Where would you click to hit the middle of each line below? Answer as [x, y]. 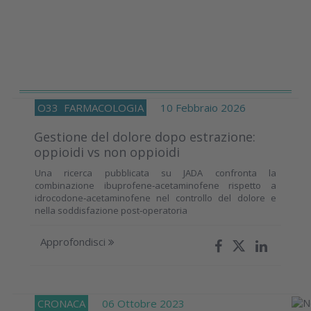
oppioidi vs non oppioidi [107, 152]
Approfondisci [74, 241]
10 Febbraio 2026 [196, 107]
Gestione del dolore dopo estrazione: [145, 136]
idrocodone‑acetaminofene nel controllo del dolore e [155, 197]
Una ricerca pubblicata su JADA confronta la [155, 173]
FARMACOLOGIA [104, 107]
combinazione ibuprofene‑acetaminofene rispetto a [155, 185]
